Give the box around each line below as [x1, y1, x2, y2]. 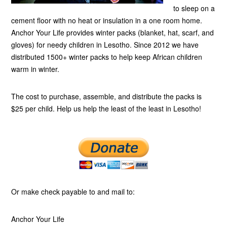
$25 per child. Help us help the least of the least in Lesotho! [11, 103, 202, 113]
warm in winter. [11, 64, 60, 74]
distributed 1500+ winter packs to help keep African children [11, 52, 203, 62]
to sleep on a [173, 3, 215, 13]
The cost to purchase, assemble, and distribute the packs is [11, 91, 202, 101]
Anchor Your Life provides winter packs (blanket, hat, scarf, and [11, 27, 214, 37]
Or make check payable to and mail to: [11, 186, 135, 197]
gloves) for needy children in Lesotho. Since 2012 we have [11, 40, 199, 50]
